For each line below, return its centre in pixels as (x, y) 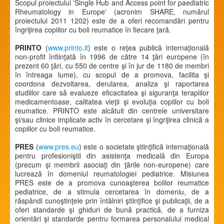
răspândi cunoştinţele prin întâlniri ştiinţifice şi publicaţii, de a (112, 200)
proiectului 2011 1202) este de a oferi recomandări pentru (112, 20)
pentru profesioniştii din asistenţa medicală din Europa (112, 155)
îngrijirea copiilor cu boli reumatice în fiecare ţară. (93, 29)
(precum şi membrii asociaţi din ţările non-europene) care (112, 164)
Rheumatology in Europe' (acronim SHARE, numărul (112, 11)
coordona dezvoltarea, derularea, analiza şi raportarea (112, 83)
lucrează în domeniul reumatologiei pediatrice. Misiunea (112, 173)
